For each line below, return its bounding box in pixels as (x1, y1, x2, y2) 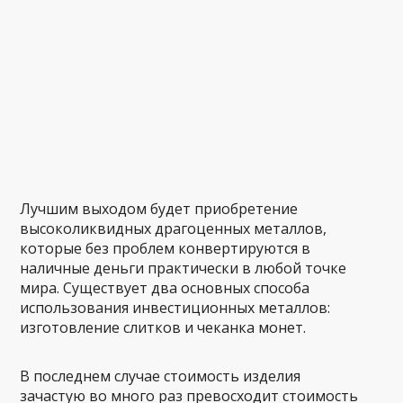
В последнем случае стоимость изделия (20, 366, 301, 386)
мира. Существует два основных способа (20, 278, 310, 298)
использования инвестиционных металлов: (20, 298, 331, 318)
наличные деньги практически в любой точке (20, 258, 347, 278)
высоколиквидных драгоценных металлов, (20, 219, 327, 238)
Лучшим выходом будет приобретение (20, 199, 299, 219)
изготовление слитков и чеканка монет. (20, 318, 307, 337)
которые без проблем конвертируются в (20, 238, 311, 258)
